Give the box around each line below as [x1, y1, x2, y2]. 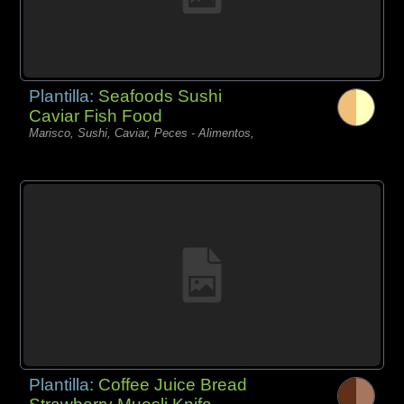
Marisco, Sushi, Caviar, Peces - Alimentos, [29, 125, 255, 140]
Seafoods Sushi [98, 86, 223, 106]
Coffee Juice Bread [98, 374, 248, 394]
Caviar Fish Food [29, 106, 163, 125]
